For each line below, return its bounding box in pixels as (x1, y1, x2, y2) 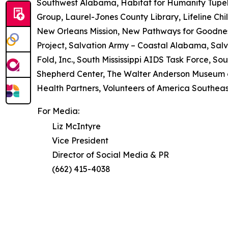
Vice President (52, 135, 108, 146)
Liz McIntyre (52, 121, 101, 131)
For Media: (37, 105, 79, 116)
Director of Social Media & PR (52, 149, 169, 160)
